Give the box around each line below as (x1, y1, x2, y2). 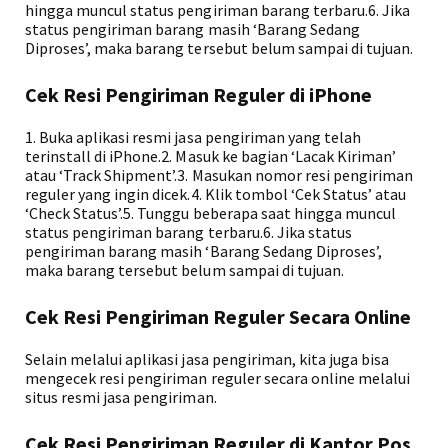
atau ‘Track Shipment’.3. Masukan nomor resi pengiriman (25, 165, 414, 185)
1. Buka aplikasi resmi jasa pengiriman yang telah (25, 127, 361, 147)
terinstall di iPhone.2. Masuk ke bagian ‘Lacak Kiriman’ (25, 146, 397, 166)
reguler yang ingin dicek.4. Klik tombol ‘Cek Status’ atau (25, 184, 407, 204)
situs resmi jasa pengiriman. (25, 387, 217, 407)
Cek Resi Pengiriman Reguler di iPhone (25, 82, 372, 107)
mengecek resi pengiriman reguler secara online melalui (25, 368, 411, 388)
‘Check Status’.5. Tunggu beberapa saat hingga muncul (25, 203, 397, 223)
